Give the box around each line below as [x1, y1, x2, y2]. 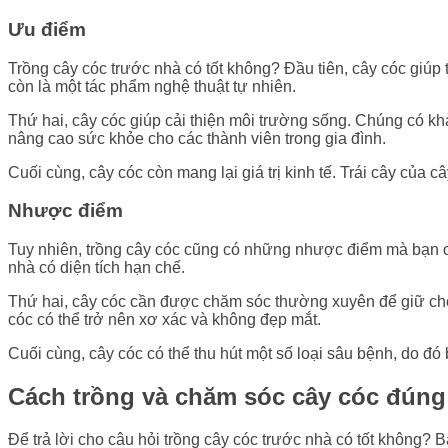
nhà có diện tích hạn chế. [8, 259, 185, 277]
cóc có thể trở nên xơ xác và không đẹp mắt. [8, 311, 321, 329]
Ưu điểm [8, 18, 86, 40]
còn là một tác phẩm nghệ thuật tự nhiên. [8, 77, 296, 95]
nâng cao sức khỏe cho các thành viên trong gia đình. [8, 129, 386, 147]
